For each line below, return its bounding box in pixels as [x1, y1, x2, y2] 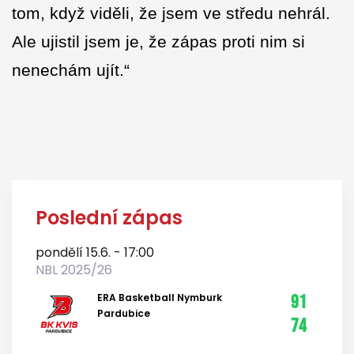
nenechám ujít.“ [12, 61, 130, 80]
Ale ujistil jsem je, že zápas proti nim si [12, 32, 305, 51]
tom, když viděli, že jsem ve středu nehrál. [12, 4, 330, 23]
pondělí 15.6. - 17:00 [36, 243, 154, 262]
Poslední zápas [36, 205, 183, 231]
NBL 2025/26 [36, 261, 112, 279]
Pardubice [97, 307, 150, 320]
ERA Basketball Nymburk [97, 291, 222, 304]
